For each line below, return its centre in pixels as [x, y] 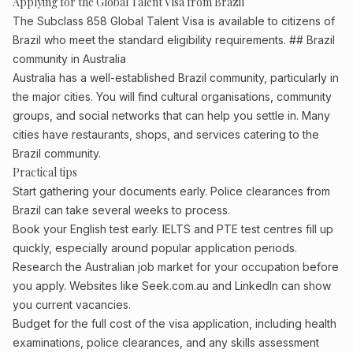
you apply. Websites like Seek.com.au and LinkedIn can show [172, 286]
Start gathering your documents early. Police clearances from [171, 191]
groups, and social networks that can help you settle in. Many [171, 115]
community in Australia [69, 59]
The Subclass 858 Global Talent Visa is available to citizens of [174, 21]
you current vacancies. [72, 305]
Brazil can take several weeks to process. [121, 210]
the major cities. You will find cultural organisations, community [172, 97]
